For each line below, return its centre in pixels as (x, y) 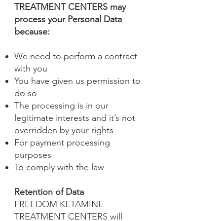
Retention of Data (49, 192)
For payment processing (62, 143)
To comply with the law (59, 167)
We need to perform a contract (76, 56)
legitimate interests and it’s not (75, 118)
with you (31, 69)
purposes (33, 155)
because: (32, 32)
